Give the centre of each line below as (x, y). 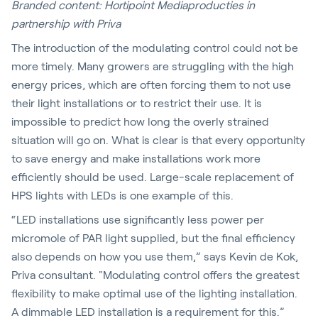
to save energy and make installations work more (136, 159)
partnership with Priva (66, 24)
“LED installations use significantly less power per (138, 220)
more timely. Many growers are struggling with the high (153, 66)
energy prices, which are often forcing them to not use (151, 85)
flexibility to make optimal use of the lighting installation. (154, 294)
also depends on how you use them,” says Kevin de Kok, (155, 257)
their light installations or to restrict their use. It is (137, 103)
